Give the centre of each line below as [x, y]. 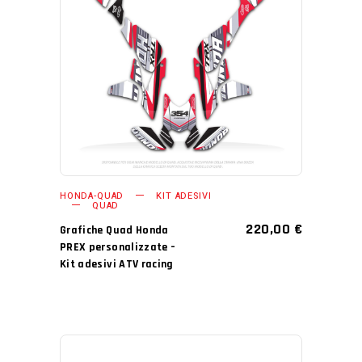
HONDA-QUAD [92, 196]
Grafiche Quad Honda [114, 230]
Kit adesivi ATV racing [117, 264]
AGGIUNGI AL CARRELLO [169, 49]
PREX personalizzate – [118, 247]
